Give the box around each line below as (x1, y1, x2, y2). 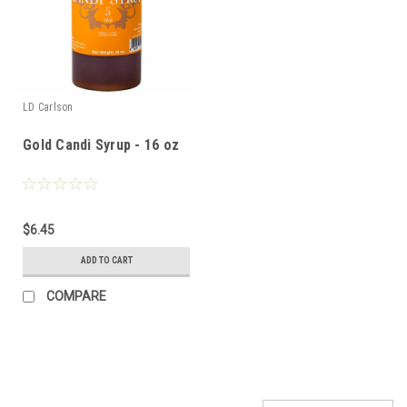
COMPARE (46, 288, 106, 303)
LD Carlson (23, 100, 74, 114)
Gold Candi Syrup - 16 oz (23, 135, 179, 154)
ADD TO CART (80, 254, 133, 265)
